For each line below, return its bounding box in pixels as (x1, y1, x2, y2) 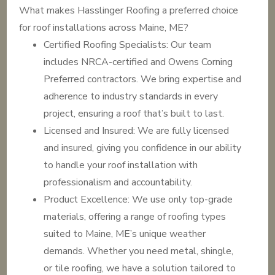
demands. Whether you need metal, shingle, (44, 244, 234, 258)
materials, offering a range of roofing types (44, 210, 227, 223)
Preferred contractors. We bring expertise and (44, 72, 242, 86)
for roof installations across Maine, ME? (19, 21, 189, 34)
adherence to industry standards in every (44, 90, 219, 103)
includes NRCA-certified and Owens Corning (44, 55, 233, 69)
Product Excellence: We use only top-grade (44, 193, 233, 206)
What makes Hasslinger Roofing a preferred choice (19, 4, 239, 17)
